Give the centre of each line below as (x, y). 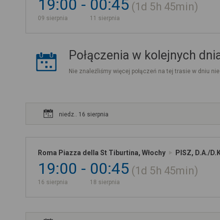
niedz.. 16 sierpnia (84, 114)
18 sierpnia (105, 182)
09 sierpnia (53, 18)
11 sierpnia (105, 18)
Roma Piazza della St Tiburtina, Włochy (102, 153)
